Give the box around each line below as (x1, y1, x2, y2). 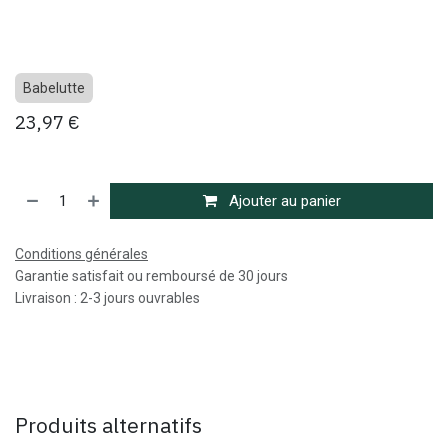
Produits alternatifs (15, 411, 202, 439)
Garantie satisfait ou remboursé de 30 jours (15, 268, 288, 284)
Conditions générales (15, 246, 148, 262)
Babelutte (23, 80, 85, 96)
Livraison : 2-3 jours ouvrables (15, 290, 200, 306)
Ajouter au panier (224, 192, 341, 210)
